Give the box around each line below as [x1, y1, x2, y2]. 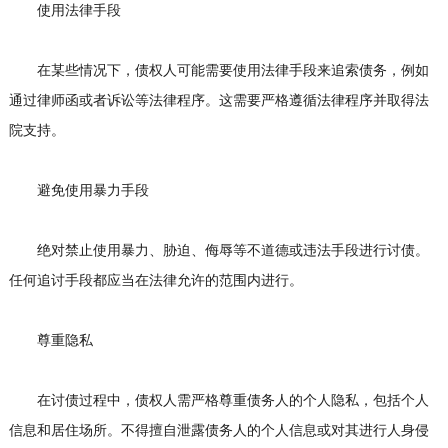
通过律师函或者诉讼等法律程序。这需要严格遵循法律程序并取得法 [8, 92, 429, 109]
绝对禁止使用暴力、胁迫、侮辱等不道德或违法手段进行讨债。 [8, 242, 429, 259]
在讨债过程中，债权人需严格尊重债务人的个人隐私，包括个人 [8, 392, 429, 409]
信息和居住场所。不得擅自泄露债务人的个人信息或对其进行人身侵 [8, 422, 429, 439]
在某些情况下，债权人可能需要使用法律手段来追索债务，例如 [8, 62, 429, 79]
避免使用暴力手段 [8, 182, 149, 199]
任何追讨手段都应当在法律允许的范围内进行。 [8, 272, 303, 289]
